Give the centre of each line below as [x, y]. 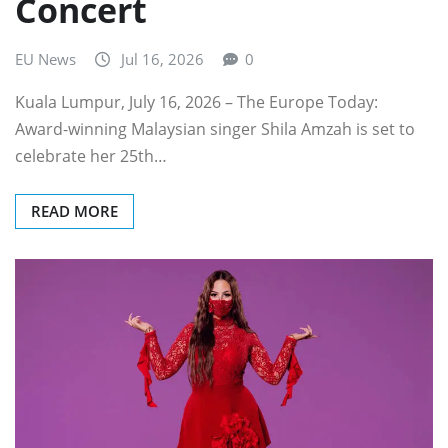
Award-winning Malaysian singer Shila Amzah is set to [215, 128]
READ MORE [74, 210]
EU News [45, 59]
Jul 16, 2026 [162, 59]
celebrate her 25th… [91, 155]
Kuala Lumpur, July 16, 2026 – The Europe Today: [196, 101]
